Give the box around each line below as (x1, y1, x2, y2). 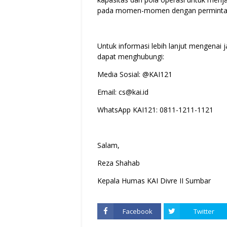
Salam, (97, 140, 120, 150)
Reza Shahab (97, 158, 144, 168)
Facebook (122, 207, 153, 216)
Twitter (193, 207, 214, 216)
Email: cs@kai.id (97, 87, 148, 97)
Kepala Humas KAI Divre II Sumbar (97, 176, 211, 186)
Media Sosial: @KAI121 (97, 69, 172, 80)
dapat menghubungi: (97, 52, 164, 62)
